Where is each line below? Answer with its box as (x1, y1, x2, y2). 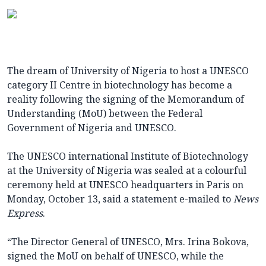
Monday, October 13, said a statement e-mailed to (7, 192, 233, 206)
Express (7, 207, 43, 220)
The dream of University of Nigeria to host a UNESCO (7, 64, 249, 78)
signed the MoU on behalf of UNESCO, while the (7, 249, 224, 263)
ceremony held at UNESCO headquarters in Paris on (7, 178, 243, 192)
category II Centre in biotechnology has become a (7, 78, 232, 92)
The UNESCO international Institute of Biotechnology (7, 150, 248, 163)
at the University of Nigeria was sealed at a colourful (7, 164, 246, 178)
